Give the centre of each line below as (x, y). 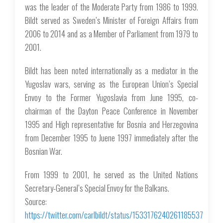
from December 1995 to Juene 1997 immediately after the (111, 138)
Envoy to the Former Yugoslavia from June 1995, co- (111, 98)
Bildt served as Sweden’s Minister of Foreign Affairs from (111, 20)
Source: (36, 202)
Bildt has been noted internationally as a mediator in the (111, 71)
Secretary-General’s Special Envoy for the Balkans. (97, 188)
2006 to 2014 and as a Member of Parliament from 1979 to (111, 34)
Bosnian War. (44, 151)
